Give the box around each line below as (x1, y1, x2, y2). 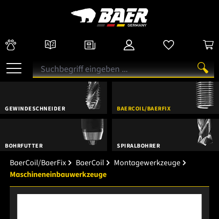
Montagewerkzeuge (114, 157, 180, 168)
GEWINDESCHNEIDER (5, 104, 65, 113)
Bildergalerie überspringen (17, 194, 107, 205)
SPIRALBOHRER (117, 141, 160, 150)
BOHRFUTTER (5, 141, 43, 150)
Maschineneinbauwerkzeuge (10, 169, 107, 180)
